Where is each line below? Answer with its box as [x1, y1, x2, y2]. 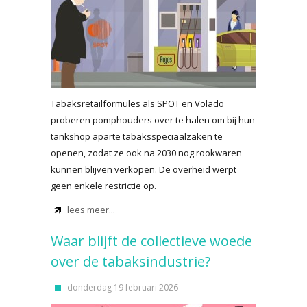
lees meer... [67, 204, 115, 216]
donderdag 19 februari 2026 [67, 282, 178, 293]
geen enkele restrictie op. [51, 180, 156, 192]
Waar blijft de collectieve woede [51, 232, 252, 250]
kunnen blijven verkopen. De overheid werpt [51, 163, 236, 175]
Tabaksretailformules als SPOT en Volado [51, 97, 224, 110]
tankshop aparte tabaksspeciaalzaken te [51, 130, 223, 143]
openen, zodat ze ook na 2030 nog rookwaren [51, 147, 242, 159]
